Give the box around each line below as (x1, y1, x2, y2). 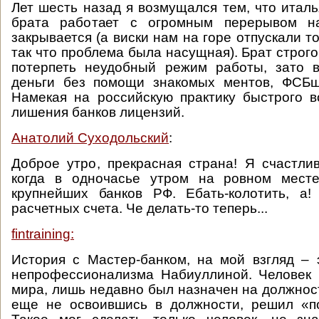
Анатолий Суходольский (11, 130, 169, 145)
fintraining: (11, 226, 74, 241)
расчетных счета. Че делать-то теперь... (11, 201, 271, 216)
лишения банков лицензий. (11, 105, 184, 120)
